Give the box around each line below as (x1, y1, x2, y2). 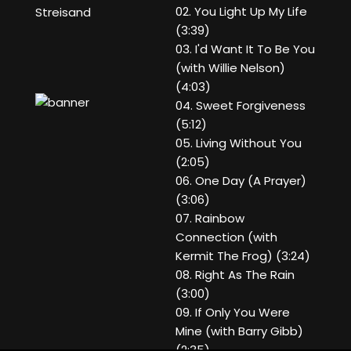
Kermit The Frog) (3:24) (175, 248, 310, 265)
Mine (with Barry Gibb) (175, 323, 303, 340)
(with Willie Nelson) (175, 60, 285, 77)
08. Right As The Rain (175, 266, 295, 284)
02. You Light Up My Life (175, 3, 307, 20)
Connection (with (175, 229, 277, 246)
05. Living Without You (175, 135, 302, 152)
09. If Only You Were (175, 304, 290, 321)
